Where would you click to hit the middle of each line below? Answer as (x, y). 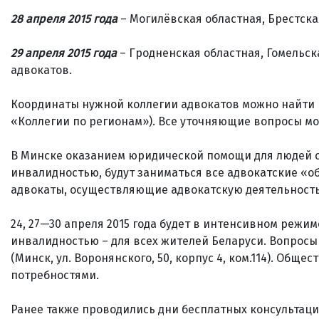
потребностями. (55, 275)
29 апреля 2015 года (64, 53)
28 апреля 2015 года (64, 19)
